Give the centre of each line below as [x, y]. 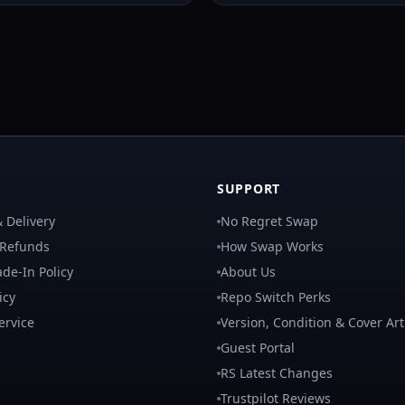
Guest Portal [258, 348]
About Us [248, 272]
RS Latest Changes [277, 373]
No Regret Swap [269, 221]
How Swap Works [272, 246]
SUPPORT [249, 188]
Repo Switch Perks [276, 297]
